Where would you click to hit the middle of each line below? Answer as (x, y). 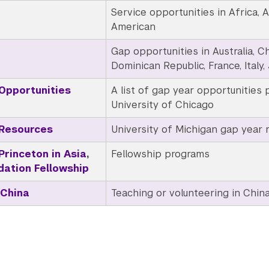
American (133, 26)
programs (185, 154)
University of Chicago (162, 104)
